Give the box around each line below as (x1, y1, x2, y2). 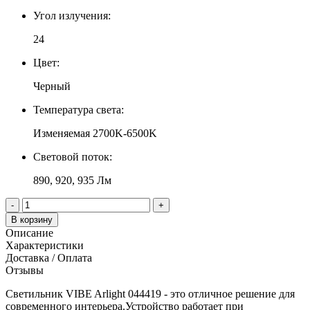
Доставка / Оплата (6, 251, 92, 264)
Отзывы (6, 264, 44, 276)
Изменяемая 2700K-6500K (33, 127, 157, 139)
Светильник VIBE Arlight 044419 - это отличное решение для (6, 287, 295, 300)
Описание (6, 226, 53, 239)
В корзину (20, 214, 53, 225)
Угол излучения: (33, 9, 111, 21)
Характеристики (6, 239, 84, 251)
